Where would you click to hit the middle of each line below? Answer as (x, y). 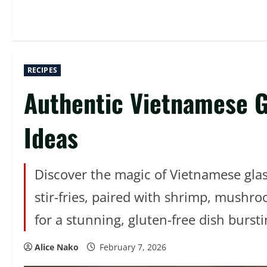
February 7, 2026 (133, 247)
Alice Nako (57, 247)
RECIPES (42, 70)
